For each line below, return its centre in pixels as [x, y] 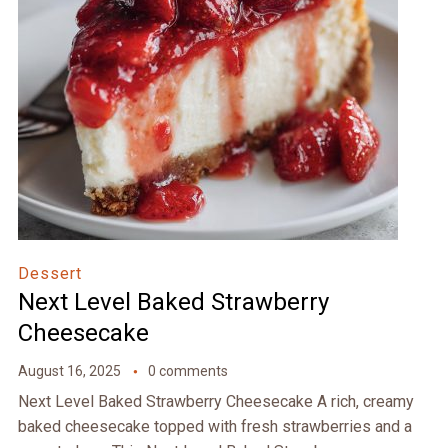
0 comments [187, 371]
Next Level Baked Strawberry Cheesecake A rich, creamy [215, 402]
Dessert [49, 274]
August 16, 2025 [69, 371]
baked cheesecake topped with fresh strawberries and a [214, 427]
